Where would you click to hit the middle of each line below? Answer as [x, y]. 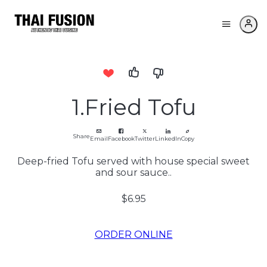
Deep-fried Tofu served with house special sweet [133, 161]
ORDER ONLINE [133, 235]
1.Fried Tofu [133, 107]
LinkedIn [168, 139]
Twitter [145, 139]
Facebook [121, 139]
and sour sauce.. [133, 173]
